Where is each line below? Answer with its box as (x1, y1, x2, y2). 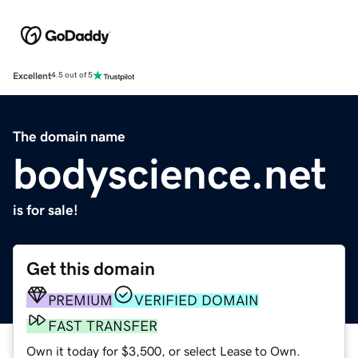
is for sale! (13, 202, 78, 217)
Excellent (13, 70, 51, 81)
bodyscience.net (13, 151, 327, 195)
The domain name (13, 129, 125, 144)
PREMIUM (48, 292, 113, 308)
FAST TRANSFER (48, 318, 157, 333)
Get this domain (26, 259, 155, 278)
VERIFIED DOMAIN (134, 292, 259, 308)
